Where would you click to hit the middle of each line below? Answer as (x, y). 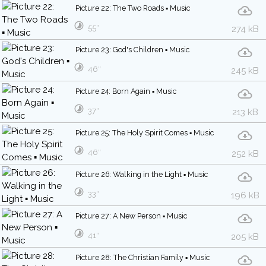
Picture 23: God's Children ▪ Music (132, 50)
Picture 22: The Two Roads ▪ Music (133, 8)
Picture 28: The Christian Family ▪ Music (142, 258)
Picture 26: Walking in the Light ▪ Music (142, 175)
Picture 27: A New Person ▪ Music (131, 216)
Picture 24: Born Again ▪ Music (126, 91)
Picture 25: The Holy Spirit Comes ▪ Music (145, 133)
